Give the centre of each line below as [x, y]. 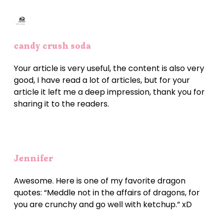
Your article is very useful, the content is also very [109, 68]
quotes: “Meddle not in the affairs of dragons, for [107, 192]
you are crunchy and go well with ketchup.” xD [103, 204]
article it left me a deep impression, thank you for [109, 92]
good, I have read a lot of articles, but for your [102, 80]
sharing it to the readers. [61, 104]
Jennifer [34, 158]
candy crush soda [52, 46]
